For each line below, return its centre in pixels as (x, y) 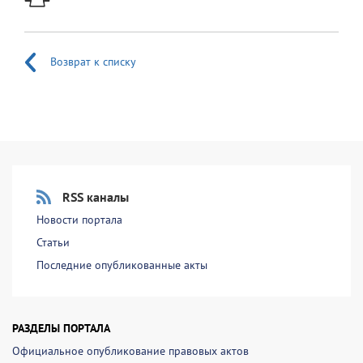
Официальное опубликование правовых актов (130, 351)
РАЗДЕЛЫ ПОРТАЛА (61, 328)
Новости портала (79, 220)
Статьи (53, 242)
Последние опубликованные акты (122, 265)
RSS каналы (96, 197)
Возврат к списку (93, 61)
